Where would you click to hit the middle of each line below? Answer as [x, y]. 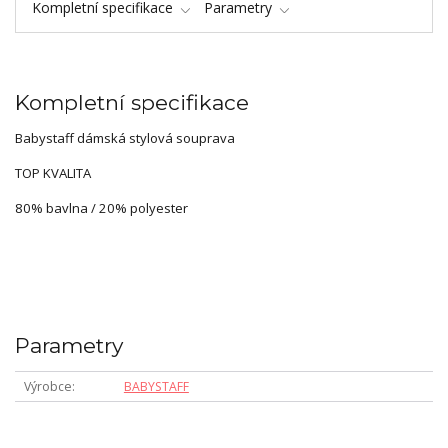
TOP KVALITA [53, 172]
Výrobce [47, 386]
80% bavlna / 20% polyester [101, 207]
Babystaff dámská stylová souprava [125, 137]
